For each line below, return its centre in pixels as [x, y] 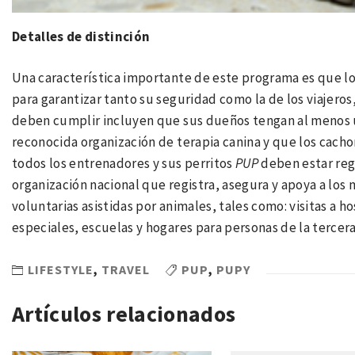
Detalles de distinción [81, 36]
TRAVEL [126, 269]
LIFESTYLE [61, 269]
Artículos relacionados [124, 313]
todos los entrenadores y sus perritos [124, 164]
